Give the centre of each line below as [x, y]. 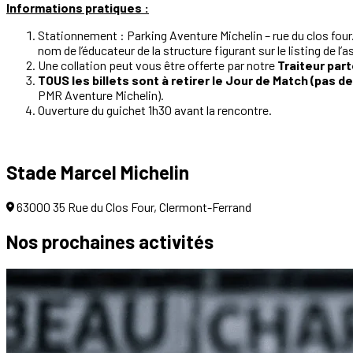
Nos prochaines [72, 241]
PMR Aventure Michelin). [101, 95]
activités [176, 241]
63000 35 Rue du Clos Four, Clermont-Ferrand [134, 206]
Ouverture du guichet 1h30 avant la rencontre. [155, 110]
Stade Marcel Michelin [98, 172]
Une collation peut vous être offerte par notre [158, 65]
